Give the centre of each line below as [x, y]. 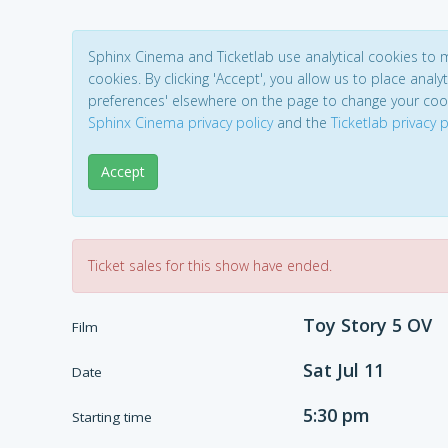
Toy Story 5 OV [367, 325]
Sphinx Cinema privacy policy [180, 122]
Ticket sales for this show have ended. [210, 265]
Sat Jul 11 [343, 370]
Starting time [112, 417]
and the [302, 122]
